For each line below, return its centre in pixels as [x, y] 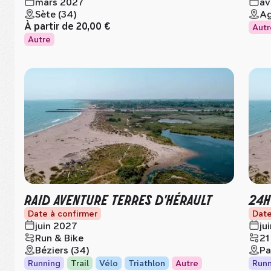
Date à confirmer [63, 214]
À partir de [50, 26]
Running [44, 263]
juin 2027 [56, 226]
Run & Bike [59, 238]
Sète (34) [56, 14]
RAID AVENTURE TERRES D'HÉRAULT [118, 199]
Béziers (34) [62, 250]
